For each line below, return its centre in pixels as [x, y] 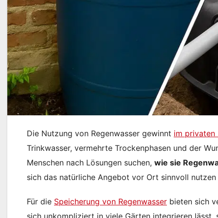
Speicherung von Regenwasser [110, 202]
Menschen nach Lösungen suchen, [91, 163]
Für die [40, 202]
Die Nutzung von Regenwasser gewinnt [100, 134]
